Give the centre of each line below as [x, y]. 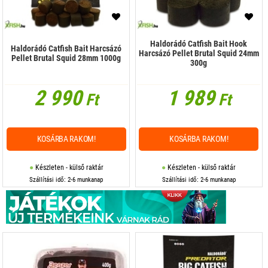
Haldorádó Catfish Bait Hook [199, 44]
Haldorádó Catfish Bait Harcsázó [66, 49]
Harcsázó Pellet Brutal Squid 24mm [199, 54]
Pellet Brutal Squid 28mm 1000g [66, 58]
